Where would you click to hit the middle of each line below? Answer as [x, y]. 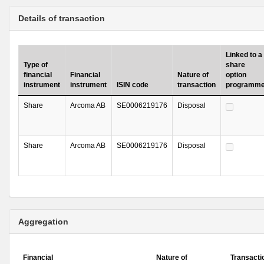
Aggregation [43, 222]
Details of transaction [62, 18]
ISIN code [133, 85]
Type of [36, 65]
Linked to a [244, 55]
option [236, 75]
